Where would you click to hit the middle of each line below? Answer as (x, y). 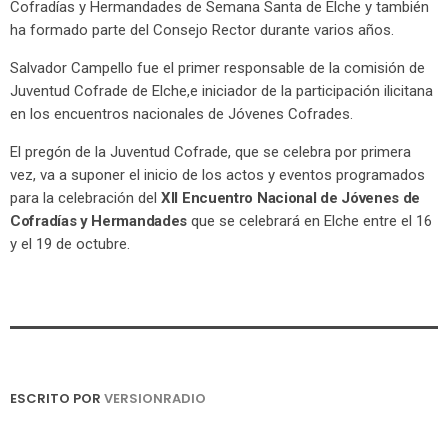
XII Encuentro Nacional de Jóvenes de (291, 197)
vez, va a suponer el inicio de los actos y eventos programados (217, 174)
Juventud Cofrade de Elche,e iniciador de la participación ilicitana (221, 90)
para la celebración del (85, 197)
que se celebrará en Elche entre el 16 (310, 220)
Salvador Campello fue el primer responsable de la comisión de (217, 67)
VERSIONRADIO (155, 398)
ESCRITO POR (57, 398)
